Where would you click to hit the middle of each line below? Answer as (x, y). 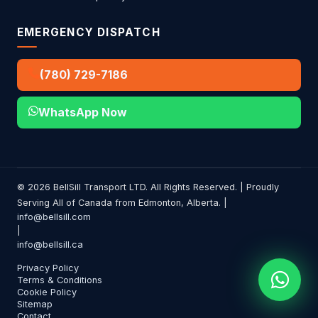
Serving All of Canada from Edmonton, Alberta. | (122, 202)
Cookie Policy (47, 292)
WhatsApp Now (83, 112)
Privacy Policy (48, 268)
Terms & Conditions (60, 280)
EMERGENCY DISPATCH (89, 33)
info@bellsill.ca (50, 244)
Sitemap (35, 304)
